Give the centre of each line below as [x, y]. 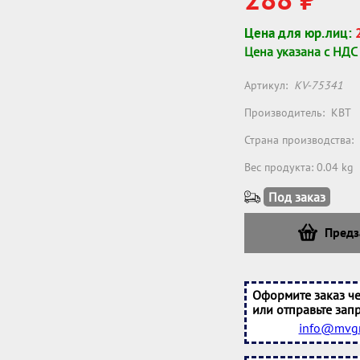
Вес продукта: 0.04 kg [299, 167]
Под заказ [297, 197]
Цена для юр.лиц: [300, 33]
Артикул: [268, 85]
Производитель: [286, 112]
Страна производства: [301, 140]
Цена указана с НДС [301, 51]
